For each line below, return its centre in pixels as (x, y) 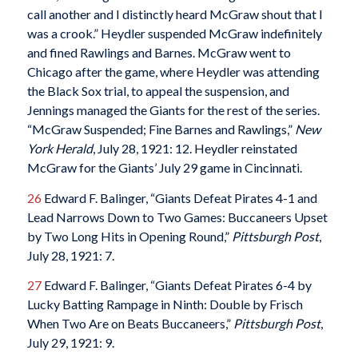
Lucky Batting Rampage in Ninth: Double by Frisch (165, 304)
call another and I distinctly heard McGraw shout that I (175, 14)
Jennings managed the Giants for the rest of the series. (173, 109)
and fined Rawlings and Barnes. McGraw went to (159, 52)
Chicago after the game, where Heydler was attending (173, 71)
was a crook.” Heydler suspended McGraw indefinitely (174, 33)
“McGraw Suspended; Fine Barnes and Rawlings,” (161, 129)
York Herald (60, 148)
